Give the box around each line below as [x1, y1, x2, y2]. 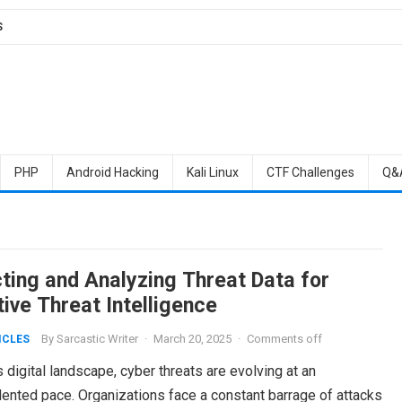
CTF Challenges [266, 165, 354, 179]
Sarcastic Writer [56, 332, 138, 345]
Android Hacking [66, 165, 159, 179]
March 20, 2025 [153, 332, 232, 345]
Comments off [246, 332, 322, 345]
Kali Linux [186, 165, 239, 179]
